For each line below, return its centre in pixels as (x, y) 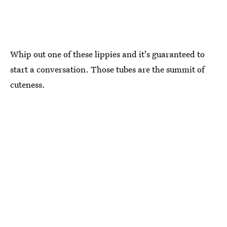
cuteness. (28, 84)
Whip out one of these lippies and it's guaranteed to (107, 54)
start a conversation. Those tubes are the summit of (107, 69)
